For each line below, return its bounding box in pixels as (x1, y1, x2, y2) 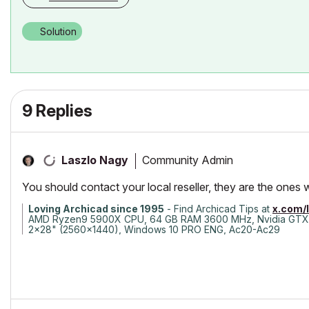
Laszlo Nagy (61, 153, 128, 167)
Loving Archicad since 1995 (28, 203, 164, 215)
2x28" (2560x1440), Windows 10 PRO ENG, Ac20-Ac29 (28, 223, 280, 235)
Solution (40, 26, 77, 37)
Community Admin (142, 152, 233, 167)
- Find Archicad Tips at (164, 203, 272, 215)
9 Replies (22, 101, 92, 121)
